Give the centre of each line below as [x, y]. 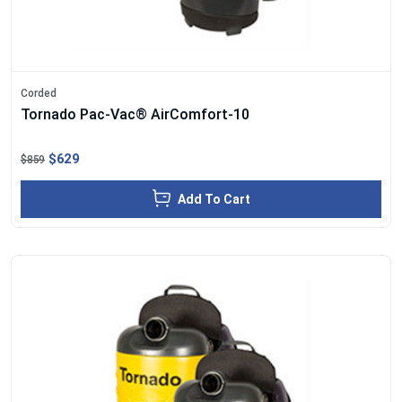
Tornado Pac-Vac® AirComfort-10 [135, 114]
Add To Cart [214, 199]
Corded [39, 93]
